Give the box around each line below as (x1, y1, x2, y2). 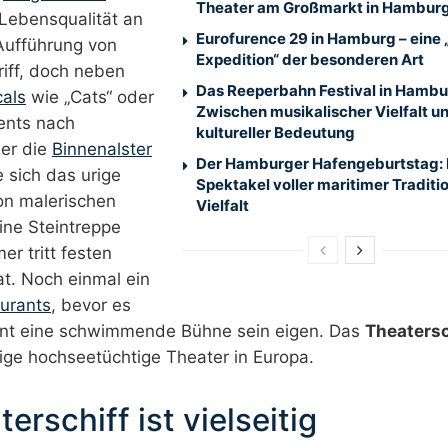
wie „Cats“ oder (26, 86, 154, 107)
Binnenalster (52, 138, 152, 159)
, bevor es (51, 294, 131, 315)
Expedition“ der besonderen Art (195, 50, 424, 70)
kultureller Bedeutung (195, 123, 355, 143)
